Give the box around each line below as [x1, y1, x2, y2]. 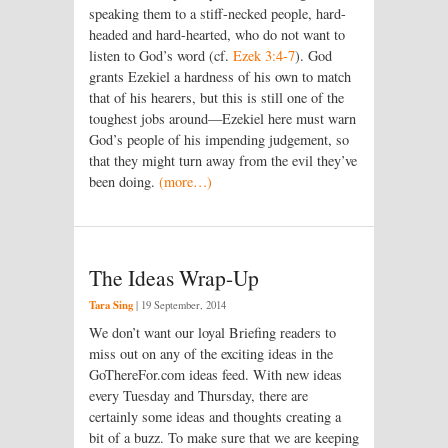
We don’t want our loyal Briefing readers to [89, 322, 336, 342]
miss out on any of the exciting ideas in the [89, 343, 333, 363]
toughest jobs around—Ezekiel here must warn [89, 108, 356, 128]
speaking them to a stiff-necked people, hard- [89, 3, 346, 23]
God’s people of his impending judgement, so [89, 129, 349, 149]
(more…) [159, 171, 212, 191]
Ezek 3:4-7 [233, 45, 295, 65]
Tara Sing [89, 296, 133, 313]
